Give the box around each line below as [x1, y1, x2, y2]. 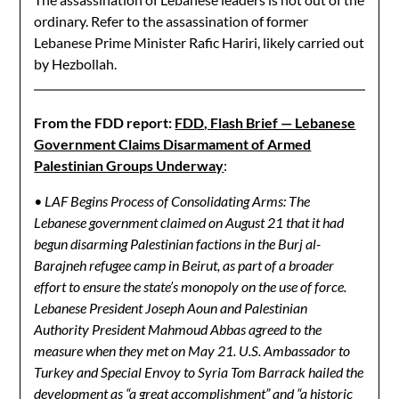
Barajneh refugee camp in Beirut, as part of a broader [34, 256, 335, 273]
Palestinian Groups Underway [34, 157, 224, 174]
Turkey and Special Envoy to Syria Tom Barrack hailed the [34, 363, 364, 380]
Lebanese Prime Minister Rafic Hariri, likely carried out [34, 34, 365, 51]
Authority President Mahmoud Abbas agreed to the [34, 321, 322, 338]
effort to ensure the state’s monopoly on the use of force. [34, 278, 347, 295]
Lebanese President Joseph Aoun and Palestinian [34, 299, 308, 316]
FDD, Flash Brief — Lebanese [175, 114, 356, 131]
